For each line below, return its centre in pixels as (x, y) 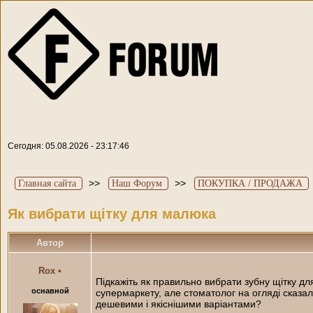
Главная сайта (47, 183)
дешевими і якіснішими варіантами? (179, 304)
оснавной (50, 290)
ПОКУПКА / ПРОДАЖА (250, 183)
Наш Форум (137, 183)
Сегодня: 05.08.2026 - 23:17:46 (68, 146)
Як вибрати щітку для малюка (112, 214)
